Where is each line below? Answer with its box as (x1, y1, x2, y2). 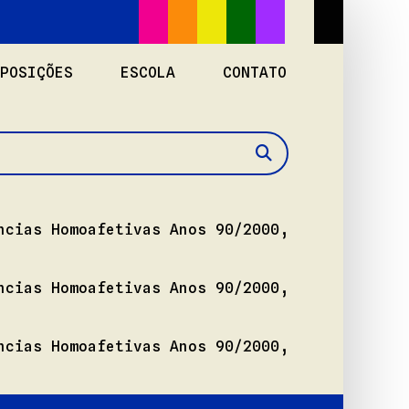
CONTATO (223, 64, 287, 81)
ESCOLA (121, 64, 175, 81)
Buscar (262, 156, 307, 172)
